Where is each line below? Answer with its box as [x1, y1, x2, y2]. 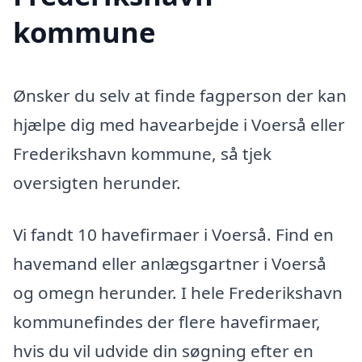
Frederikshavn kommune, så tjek [13, 141, 271, 165]
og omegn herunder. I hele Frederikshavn [13, 280, 343, 304]
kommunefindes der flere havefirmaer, [13, 309, 321, 333]
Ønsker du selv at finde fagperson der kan [13, 83, 347, 107]
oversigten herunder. [13, 170, 181, 194]
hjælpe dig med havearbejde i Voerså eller [13, 112, 345, 136]
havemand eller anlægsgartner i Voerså [13, 251, 326, 275]
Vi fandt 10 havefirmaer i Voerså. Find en [13, 222, 334, 246]
